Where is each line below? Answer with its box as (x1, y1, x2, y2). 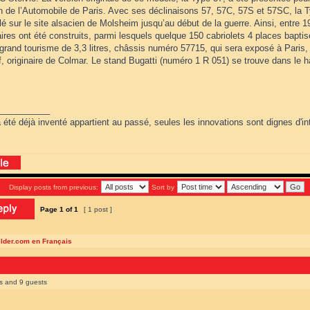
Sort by (152, 183, 174, 191)
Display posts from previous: (9, 183, 98, 191)
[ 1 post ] (82, 206, 114, 213)
